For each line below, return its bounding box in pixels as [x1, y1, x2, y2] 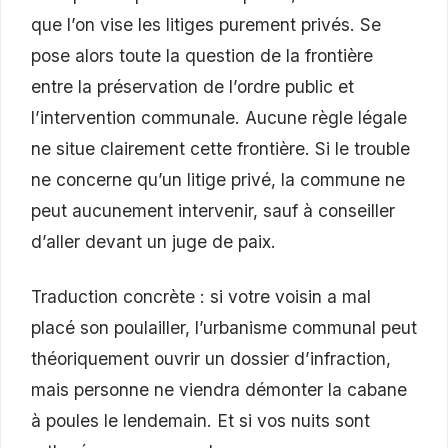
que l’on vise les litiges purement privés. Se [31, 13, 381, 35]
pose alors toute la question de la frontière [31, 44, 373, 66]
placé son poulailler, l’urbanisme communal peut [31, 317, 417, 339]
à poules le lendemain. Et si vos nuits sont [31, 410, 370, 432]
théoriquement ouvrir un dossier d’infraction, [31, 348, 391, 370]
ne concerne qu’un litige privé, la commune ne [31, 168, 405, 190]
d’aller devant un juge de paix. [31, 230, 276, 252]
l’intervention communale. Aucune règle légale [31, 106, 407, 128]
